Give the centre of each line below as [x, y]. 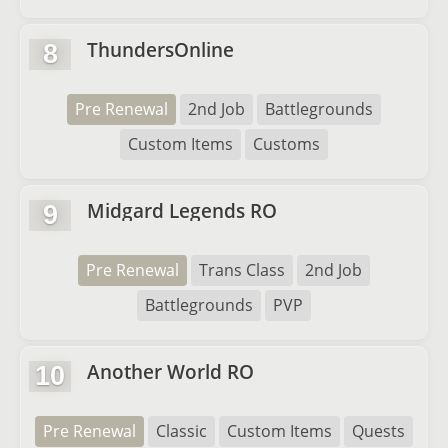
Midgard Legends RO [182, 210]
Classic [181, 431]
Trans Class [242, 270]
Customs [286, 144]
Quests [378, 431]
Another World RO [170, 371]
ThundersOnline [160, 49]
